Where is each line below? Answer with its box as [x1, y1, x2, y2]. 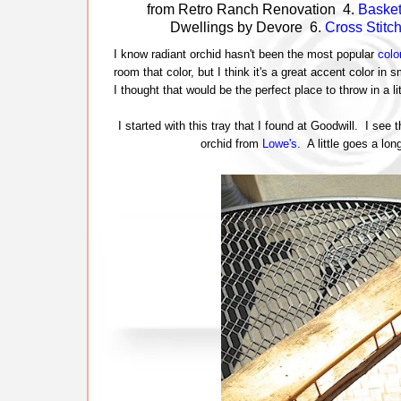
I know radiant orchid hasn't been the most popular [114, 47, 378, 61]
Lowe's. [262, 137, 301, 150]
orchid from [200, 137, 262, 150]
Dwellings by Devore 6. [170, 19, 325, 35]
